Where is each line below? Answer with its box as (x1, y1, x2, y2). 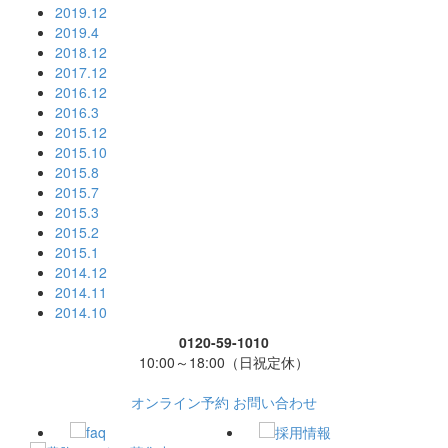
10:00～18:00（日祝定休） (139, 352, 309, 373)
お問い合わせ (233, 392, 317, 413)
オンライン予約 (131, 392, 229, 413)
